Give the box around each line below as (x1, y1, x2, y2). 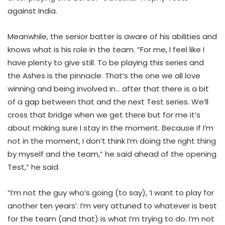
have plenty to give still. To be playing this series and (8, 57, 204, 68)
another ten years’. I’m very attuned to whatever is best (8, 200, 217, 211)
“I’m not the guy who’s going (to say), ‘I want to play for (8, 187, 214, 198)
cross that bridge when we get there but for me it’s (8, 109, 200, 120)
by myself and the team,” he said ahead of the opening (8, 148, 216, 159)
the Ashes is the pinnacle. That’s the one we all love (8, 70, 200, 81)
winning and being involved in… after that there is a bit (8, 83, 209, 94)
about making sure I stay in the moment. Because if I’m (8, 122, 213, 133)
